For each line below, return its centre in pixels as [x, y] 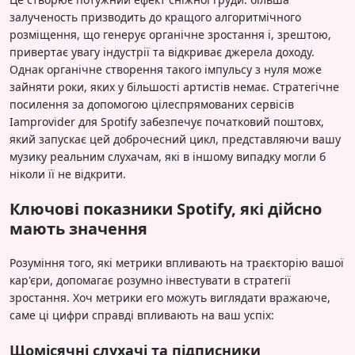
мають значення [78, 228]
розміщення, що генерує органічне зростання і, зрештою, [170, 34]
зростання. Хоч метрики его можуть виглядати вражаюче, [170, 297]
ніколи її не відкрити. [68, 174]
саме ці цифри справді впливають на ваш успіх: [142, 315]
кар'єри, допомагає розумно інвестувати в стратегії [150, 280]
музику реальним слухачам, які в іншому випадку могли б [168, 156]
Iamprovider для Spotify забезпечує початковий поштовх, [167, 121]
